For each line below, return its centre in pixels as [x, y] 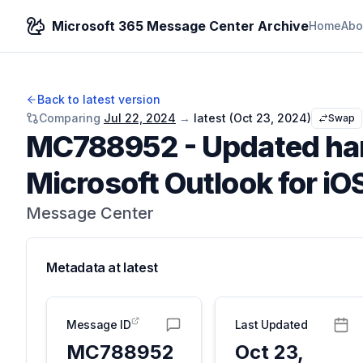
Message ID [99, 325]
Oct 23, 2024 [270, 118]
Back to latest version [99, 99]
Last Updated [271, 325]
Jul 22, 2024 [140, 118]
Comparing [70, 118]
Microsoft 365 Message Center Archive [180, 26]
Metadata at [85, 267]
